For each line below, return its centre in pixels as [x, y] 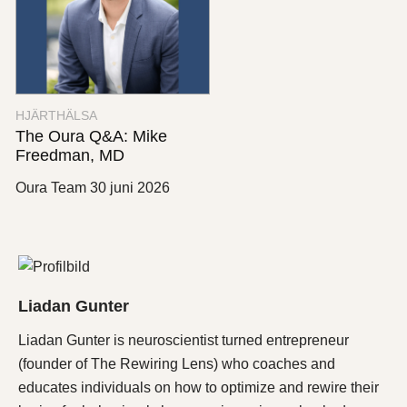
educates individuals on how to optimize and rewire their [199, 387]
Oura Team [51, 188]
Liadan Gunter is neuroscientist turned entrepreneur [184, 340]
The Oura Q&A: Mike [91, 137]
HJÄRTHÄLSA [56, 116]
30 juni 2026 [130, 188]
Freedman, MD [70, 156]
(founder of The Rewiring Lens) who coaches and [177, 363]
